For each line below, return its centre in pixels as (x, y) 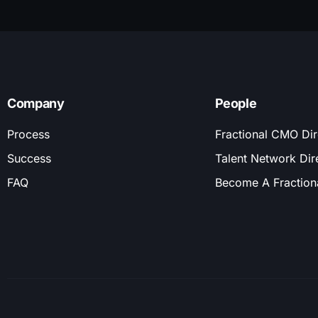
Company (36, 104)
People (236, 104)
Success (29, 159)
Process (28, 135)
